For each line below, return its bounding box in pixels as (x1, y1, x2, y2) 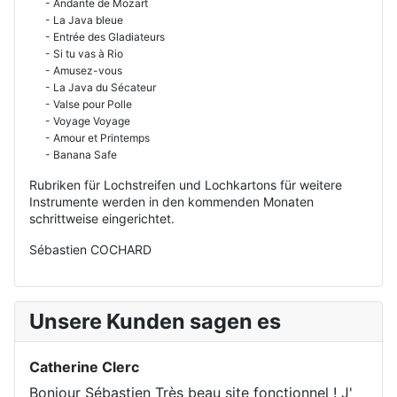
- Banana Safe (29, 148, 117, 162)
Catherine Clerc (29, 358, 139, 377)
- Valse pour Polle (29, 97, 132, 112)
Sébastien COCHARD (29, 242, 152, 258)
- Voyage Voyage (29, 114, 130, 128)
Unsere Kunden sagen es (29, 308, 281, 335)
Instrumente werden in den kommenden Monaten (29, 194, 314, 210)
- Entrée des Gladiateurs (29, 30, 165, 44)
